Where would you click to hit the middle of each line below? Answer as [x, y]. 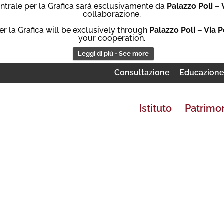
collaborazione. [112, 14]
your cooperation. [112, 38]
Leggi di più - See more [113, 54]
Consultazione [142, 73]
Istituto [156, 108]
